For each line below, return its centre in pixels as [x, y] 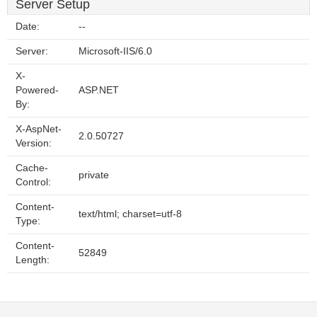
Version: [34, 143]
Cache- [32, 168]
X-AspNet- [39, 129]
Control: [33, 182]
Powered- [37, 90]
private [94, 175]
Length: [33, 260]
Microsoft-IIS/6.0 [115, 51]
